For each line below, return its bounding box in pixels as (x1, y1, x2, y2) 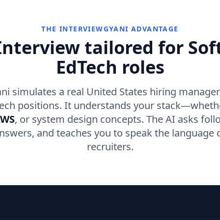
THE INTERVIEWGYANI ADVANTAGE (41, 24, 179, 33)
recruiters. (86, 140, 134, 153)
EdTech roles (55, 55, 165, 79)
